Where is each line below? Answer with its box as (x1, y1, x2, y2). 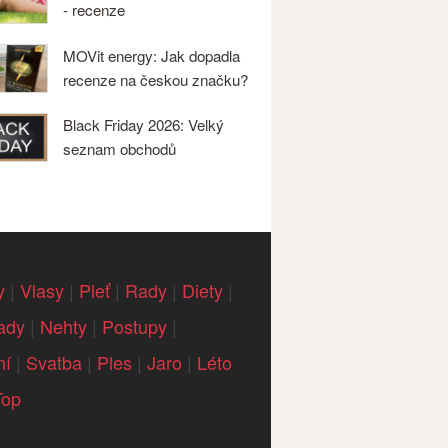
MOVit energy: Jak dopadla (62, 44, 240, 66)
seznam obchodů (62, 137, 176, 159)
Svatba (25, 349, 82, 376)
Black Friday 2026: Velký (62, 113, 224, 135)
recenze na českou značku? (62, 68, 248, 90)
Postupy (101, 313, 167, 340)
